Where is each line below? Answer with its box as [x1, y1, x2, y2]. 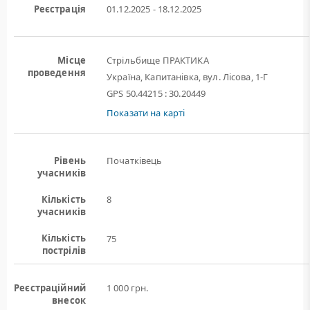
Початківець [107, 154, 163, 167]
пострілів [42, 244, 86, 257]
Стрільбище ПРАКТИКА [107, 54, 209, 66]
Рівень [54, 154, 86, 167]
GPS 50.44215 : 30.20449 [107, 87, 206, 100]
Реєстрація [33, 3, 86, 15]
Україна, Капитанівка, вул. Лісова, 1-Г [107, 71, 268, 83]
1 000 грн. [107, 282, 149, 294]
